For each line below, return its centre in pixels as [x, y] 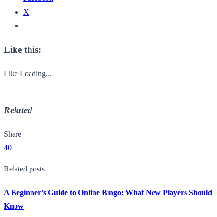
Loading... [36, 73]
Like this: [23, 50]
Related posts [24, 169]
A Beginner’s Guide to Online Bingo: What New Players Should [108, 193]
